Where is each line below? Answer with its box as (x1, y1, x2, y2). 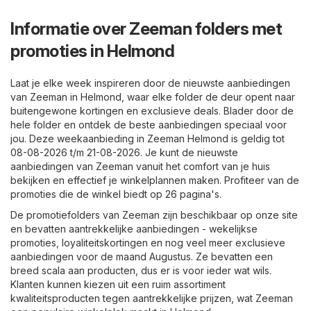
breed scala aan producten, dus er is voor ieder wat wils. (10, 264, 271, 277)
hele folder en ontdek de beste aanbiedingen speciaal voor (10, 119, 287, 131)
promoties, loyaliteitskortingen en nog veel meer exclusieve (10, 237, 285, 249)
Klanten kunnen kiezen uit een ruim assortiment (10, 278, 226, 291)
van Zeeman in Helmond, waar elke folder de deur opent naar (10, 91, 295, 103)
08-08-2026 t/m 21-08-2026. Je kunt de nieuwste (10, 146, 238, 159)
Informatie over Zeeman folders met (10, 19, 282, 40)
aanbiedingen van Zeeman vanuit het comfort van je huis (10, 160, 270, 173)
